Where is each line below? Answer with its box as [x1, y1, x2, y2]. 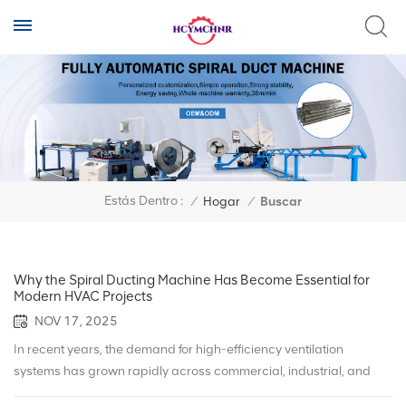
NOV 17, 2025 [34, 313, 118, 329]
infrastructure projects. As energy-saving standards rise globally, [14, 384, 387, 401]
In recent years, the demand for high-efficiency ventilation [14, 341, 343, 357]
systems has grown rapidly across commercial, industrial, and [14, 362, 371, 379]
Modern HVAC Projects [14, 287, 152, 304]
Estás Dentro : [104, 193, 183, 209]
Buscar [260, 193, 302, 209]
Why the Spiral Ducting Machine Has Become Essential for [14, 271, 370, 288]
